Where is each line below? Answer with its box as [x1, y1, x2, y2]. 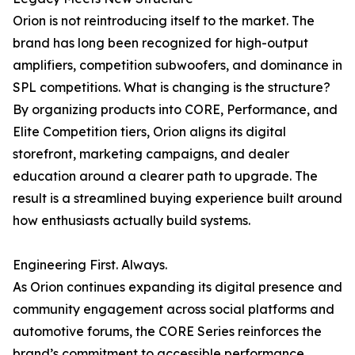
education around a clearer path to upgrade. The [13, 168, 318, 185]
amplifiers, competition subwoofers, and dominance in [13, 57, 342, 74]
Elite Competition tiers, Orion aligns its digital [13, 124, 286, 140]
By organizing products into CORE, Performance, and [13, 101, 338, 118]
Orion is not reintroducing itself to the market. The [13, 13, 315, 29]
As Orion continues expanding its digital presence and [13, 279, 342, 296]
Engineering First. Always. [13, 257, 167, 273]
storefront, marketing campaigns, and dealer [13, 146, 289, 162]
